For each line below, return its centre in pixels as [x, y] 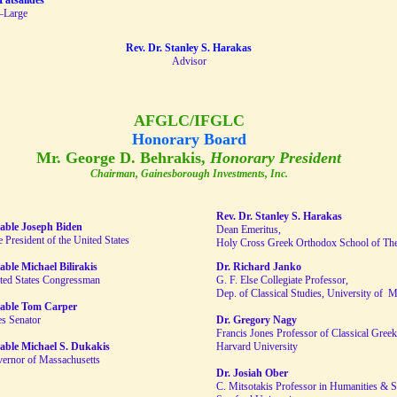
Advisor [189, 61]
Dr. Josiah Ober [252, 373]
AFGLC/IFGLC [189, 121]
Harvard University [257, 346]
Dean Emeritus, [249, 230]
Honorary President [276, 158]
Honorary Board [189, 139]
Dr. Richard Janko [259, 267]
